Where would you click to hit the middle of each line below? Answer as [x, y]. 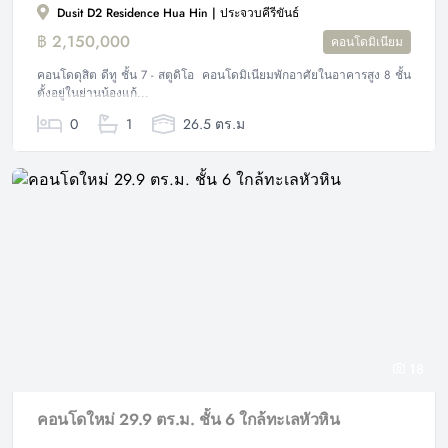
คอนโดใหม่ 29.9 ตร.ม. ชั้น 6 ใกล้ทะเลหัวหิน [188, 419]
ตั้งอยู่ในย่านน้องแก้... [93, 92]
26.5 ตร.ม [211, 123]
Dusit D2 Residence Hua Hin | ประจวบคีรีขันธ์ [176, 12]
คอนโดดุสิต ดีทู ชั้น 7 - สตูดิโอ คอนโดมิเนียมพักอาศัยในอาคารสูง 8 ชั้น [224, 74]
